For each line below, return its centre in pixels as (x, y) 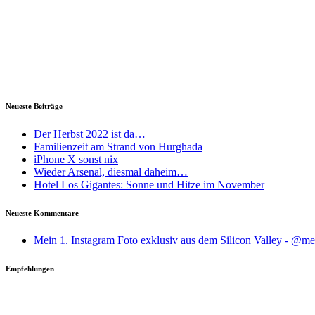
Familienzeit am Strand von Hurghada (118, 146)
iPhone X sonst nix (76, 159)
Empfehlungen (30, 269)
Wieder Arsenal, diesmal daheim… (111, 172)
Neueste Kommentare (42, 213)
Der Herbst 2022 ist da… (90, 134)
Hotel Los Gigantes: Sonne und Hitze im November (149, 184)
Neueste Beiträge (34, 106)
